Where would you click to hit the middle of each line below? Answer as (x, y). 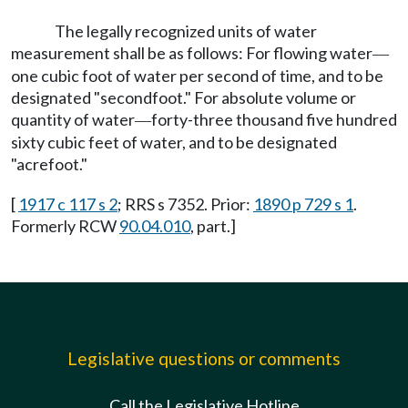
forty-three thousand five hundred (274, 119)
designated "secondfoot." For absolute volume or (184, 97)
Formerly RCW (65, 226)
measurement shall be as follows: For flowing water (192, 53)
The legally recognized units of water (186, 31)
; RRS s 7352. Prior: (185, 204)
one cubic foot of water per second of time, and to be (197, 76)
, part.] (213, 226)
